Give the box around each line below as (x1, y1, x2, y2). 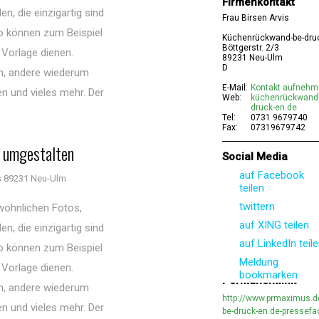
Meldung (239, 256, 278, 268)
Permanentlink (222, 274, 296, 287)
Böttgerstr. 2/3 (222, 43, 279, 53)
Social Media (222, 150, 288, 163)
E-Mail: (222, 83, 248, 93)
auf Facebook (239, 169, 304, 182)
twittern (239, 200, 275, 213)
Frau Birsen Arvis (222, 13, 289, 23)
